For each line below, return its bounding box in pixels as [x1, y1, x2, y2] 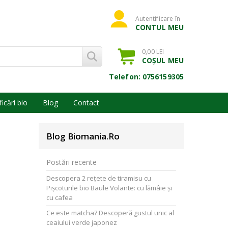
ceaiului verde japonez [46, 218, 117, 227]
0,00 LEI [142, 47, 164, 56]
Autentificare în [135, 14, 181, 23]
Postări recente [46, 157, 97, 167]
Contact [73, 98, 99, 107]
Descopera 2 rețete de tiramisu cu [46, 174, 151, 183]
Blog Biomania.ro [46, 130, 120, 142]
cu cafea [46, 193, 73, 202]
